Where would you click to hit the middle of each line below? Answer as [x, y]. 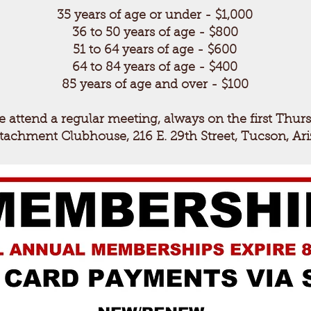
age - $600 [203, 51]
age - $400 [204, 68]
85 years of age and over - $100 [155, 85]
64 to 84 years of [121, 68]
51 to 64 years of [121, 51]
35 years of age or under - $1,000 [155, 16]
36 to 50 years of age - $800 [155, 33]
